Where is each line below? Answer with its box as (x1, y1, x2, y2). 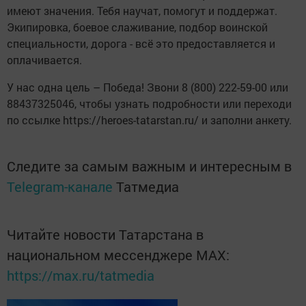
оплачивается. (7, 53, 82, 67)
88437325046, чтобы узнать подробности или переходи (7, 96, 292, 111)
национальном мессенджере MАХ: (7, 246, 229, 264)
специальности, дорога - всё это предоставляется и (7, 36, 275, 51)
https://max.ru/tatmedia (7, 266, 154, 284)
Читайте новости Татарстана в (7, 225, 204, 243)
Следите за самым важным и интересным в (7, 157, 292, 175)
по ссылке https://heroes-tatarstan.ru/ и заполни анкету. (7, 113, 292, 127)
